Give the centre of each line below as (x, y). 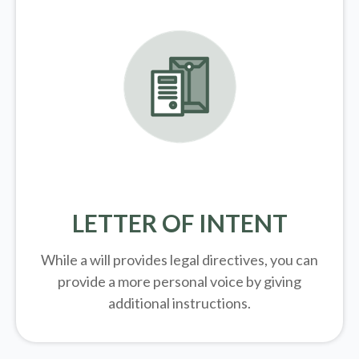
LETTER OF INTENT (179, 223)
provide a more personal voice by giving (179, 282)
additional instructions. (179, 303)
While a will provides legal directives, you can (179, 260)
